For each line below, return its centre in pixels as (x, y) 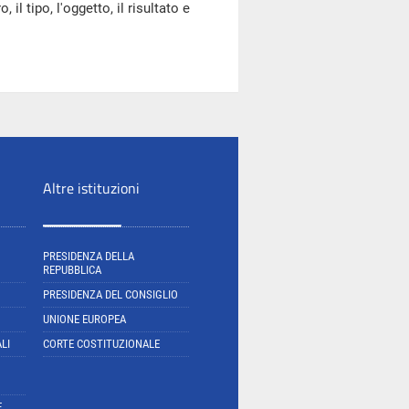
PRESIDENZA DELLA (89, 256)
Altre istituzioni (91, 188)
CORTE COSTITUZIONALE (101, 344)
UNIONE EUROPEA (84, 319)
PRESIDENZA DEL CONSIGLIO (110, 294)
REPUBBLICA (72, 270)
